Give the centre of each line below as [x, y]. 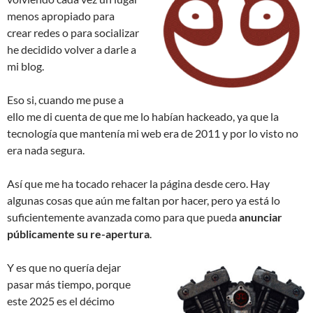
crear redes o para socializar [73, 32]
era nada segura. [46, 150]
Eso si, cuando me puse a [65, 99]
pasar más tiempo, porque [69, 284]
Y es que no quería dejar [64, 267]
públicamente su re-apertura [78, 233]
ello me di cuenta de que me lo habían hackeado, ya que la [143, 116]
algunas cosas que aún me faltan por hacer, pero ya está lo [144, 200]
